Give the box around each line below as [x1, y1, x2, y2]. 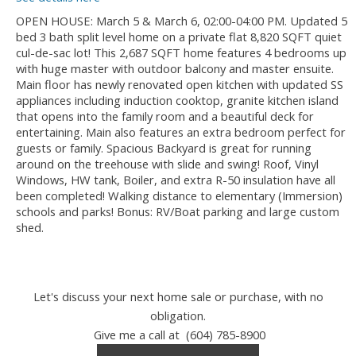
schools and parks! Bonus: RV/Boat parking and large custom [16, 203, 339, 219]
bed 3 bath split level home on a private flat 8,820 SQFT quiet [16, 28, 342, 44]
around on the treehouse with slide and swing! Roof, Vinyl [16, 155, 319, 172]
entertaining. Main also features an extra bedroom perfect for [16, 123, 346, 140]
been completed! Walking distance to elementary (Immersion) [16, 187, 342, 203]
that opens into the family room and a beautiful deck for [16, 107, 314, 124]
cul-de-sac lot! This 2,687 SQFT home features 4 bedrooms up [16, 44, 346, 60]
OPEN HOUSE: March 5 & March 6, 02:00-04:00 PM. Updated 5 [16, 12, 347, 29]
